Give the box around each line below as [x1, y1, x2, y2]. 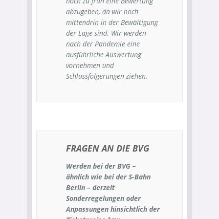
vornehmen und [66, 61, 114, 70]
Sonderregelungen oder [66, 194, 141, 203]
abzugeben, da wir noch [66, 7, 138, 16]
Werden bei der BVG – [66, 161, 136, 171]
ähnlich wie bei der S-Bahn [66, 172, 151, 181]
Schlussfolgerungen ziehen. [66, 71, 148, 81]
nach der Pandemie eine [66, 39, 140, 48]
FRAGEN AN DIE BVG [66, 142, 149, 154]
